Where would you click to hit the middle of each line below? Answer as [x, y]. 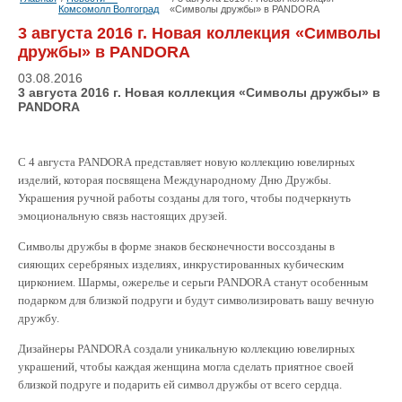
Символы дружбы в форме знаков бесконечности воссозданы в [176, 246]
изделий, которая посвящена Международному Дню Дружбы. [176, 180]
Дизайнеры [48, 349]
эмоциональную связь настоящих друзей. [122, 216]
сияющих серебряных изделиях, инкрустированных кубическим [181, 264]
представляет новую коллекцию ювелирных [244, 162]
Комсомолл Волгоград [109, 9]
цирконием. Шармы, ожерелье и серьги [118, 282]
